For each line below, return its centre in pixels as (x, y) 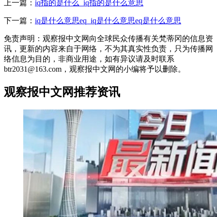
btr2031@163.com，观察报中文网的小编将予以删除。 (95, 69)
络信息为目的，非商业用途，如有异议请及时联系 (89, 59)
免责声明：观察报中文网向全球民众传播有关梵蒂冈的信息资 (108, 38)
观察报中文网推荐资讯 (62, 92)
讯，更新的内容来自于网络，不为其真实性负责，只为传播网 (108, 48)
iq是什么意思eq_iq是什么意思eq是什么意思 (108, 20)
